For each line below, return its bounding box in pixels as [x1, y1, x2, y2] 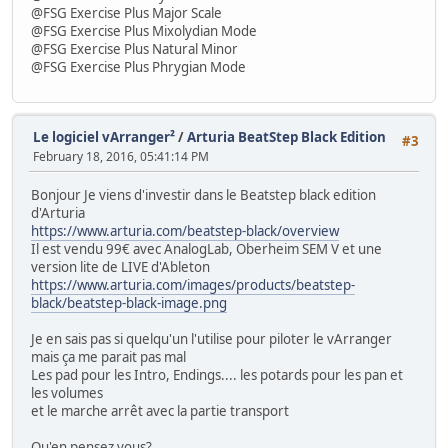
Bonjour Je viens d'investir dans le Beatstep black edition [31, 185, 376, 204]
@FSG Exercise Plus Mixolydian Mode [31, 21, 257, 40]
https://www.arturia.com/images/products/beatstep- [31, 275, 355, 294]
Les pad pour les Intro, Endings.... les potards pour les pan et [31, 365, 403, 384]
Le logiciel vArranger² [33, 128, 175, 147]
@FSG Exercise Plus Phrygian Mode [31, 57, 246, 76]
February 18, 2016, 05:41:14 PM [33, 148, 209, 166]
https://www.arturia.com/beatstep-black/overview [31, 221, 339, 240]
